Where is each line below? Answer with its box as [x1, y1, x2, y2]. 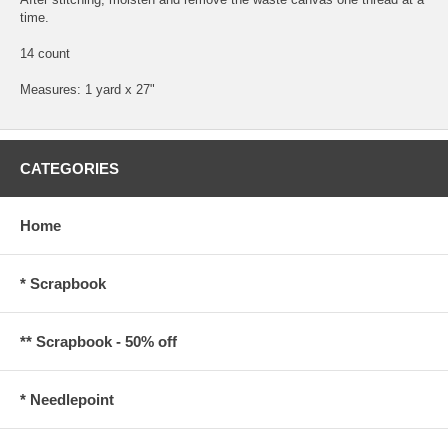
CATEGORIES [20, 159, 119, 177]
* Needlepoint [20, 390, 114, 408]
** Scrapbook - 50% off [20, 332, 177, 350]
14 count [20, 45, 70, 61]
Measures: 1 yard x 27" [20, 81, 155, 97]
